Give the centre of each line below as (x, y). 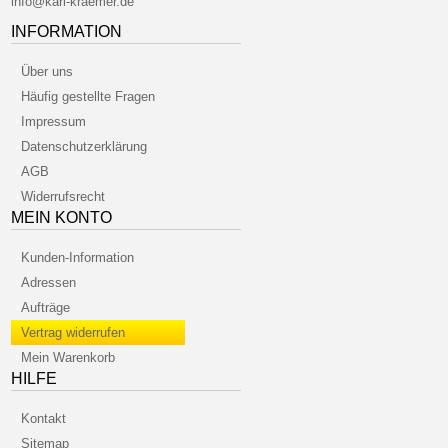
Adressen (49, 283)
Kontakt (44, 419)
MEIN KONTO (62, 218)
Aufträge (46, 308)
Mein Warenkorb (68, 358)
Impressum (54, 122)
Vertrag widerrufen (73, 333)
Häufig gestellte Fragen (88, 97)
